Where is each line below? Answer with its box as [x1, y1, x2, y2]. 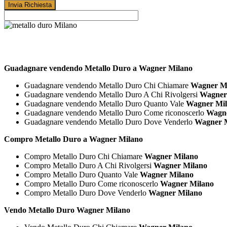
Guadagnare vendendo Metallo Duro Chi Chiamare [24, 81, 191, 90]
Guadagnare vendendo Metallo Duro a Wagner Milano [4, 64, 193, 73]
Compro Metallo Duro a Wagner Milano [4, 135, 143, 144]
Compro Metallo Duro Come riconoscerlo [24, 179, 160, 188]
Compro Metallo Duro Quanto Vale [24, 170, 140, 179]
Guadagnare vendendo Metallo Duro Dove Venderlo [24, 118, 195, 127]
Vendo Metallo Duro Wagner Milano [4, 206, 130, 215]
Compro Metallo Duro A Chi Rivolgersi [24, 161, 154, 170]
